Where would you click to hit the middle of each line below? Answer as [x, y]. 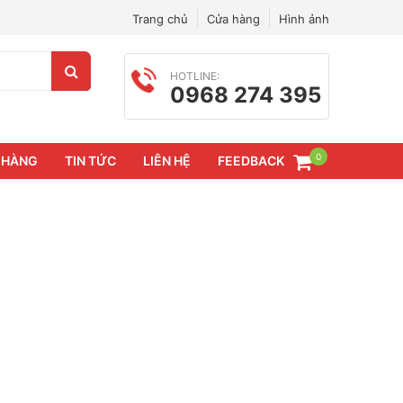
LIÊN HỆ [167, 161]
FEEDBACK [251, 161]
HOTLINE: [195, 76]
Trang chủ [160, 18]
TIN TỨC [90, 161]
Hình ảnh [304, 18]
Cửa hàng [233, 18]
